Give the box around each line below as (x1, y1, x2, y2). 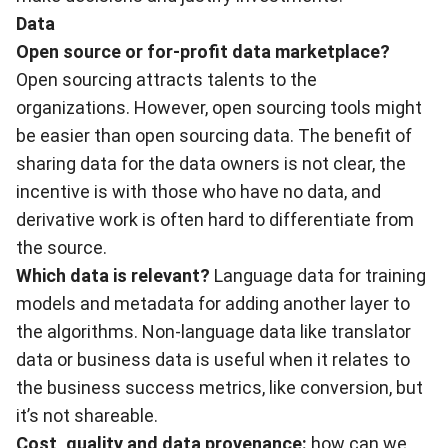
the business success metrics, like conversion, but (16, 377, 423, 398)
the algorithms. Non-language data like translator (16, 321, 411, 342)
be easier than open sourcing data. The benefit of (16, 125, 412, 146)
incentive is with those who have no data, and (16, 181, 381, 202)
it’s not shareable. (16, 405, 158, 426)
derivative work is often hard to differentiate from (16, 209, 414, 230)
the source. (16, 237, 107, 258)
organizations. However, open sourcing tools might (16, 97, 422, 118)
